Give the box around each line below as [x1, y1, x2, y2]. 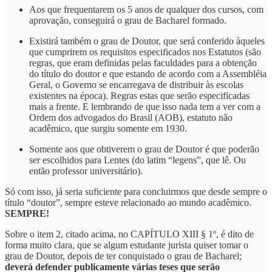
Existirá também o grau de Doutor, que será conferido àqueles [29, 36, 265, 47]
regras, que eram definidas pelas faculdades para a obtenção [29, 58, 257, 69]
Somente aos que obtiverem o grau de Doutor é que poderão [29, 144, 259, 155]
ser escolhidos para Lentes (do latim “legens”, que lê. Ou [29, 155, 246, 166]
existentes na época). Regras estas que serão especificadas [29, 90, 250, 101]
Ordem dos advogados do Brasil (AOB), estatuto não [29, 112, 233, 123]
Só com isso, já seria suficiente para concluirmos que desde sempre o [5, 186, 267, 197]
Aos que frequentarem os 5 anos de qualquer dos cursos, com [29, 4, 263, 15]
